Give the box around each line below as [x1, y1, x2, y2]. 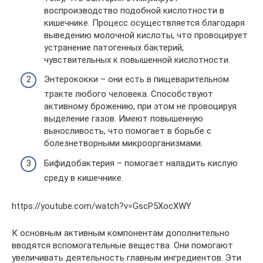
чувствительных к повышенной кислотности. [44, 54, 230, 65]
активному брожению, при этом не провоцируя [44, 101, 237, 112]
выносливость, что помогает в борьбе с [44, 126, 211, 137]
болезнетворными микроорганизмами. [44, 138, 203, 149]
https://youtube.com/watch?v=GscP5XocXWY [12, 200, 191, 211]
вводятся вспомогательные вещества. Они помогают [12, 240, 233, 251]
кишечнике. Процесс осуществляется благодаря [44, 17, 245, 28]
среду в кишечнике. [44, 172, 123, 183]
